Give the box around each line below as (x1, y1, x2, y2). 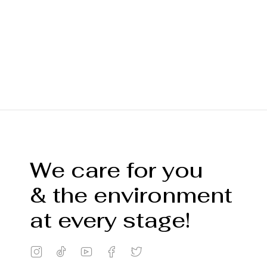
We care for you (30, 156, 203, 185)
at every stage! (30, 206, 190, 235)
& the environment (30, 181, 232, 210)
